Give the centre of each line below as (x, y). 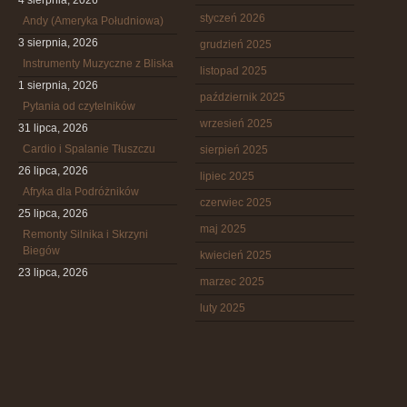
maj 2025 (223, 229)
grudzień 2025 (236, 45)
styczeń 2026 (233, 18)
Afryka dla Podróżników (81, 192)
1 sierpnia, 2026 (58, 85)
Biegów (41, 251)
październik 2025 (243, 97)
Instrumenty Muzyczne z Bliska (98, 64)
